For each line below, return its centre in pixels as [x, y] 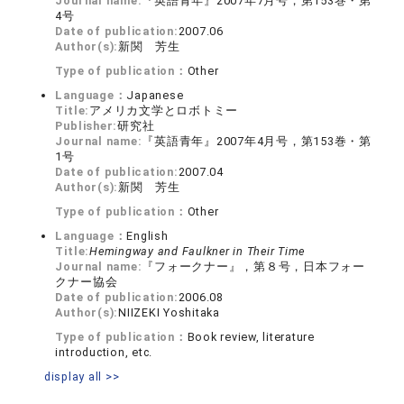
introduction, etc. [104, 353]
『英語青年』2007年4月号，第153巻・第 [257, 142]
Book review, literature [251, 337]
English [147, 236]
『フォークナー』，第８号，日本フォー [253, 267]
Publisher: [87, 126]
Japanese [155, 96]
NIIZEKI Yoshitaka [169, 313]
